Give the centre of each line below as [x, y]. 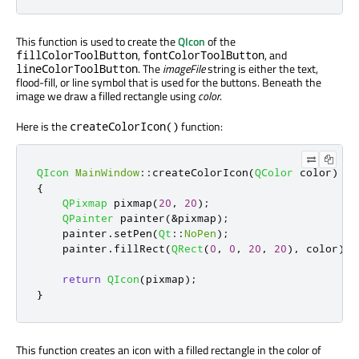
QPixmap [85, 203]
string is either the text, [262, 69]
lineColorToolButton [77, 69]
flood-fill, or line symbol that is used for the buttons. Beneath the [169, 83]
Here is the [43, 127]
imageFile [184, 69]
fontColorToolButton [204, 55]
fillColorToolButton [77, 55]
